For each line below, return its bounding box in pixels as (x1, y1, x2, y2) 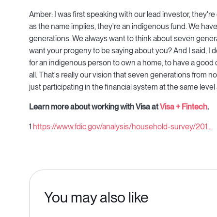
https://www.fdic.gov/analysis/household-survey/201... (33, 122, 212, 132)
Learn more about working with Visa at (29, 102, 160, 112)
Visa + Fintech (160, 102, 207, 112)
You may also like (44, 188, 148, 206)
